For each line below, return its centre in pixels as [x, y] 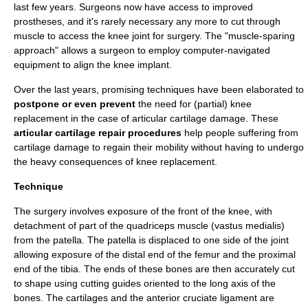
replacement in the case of [73, 118]
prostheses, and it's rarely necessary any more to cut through [147, 21]
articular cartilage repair [69, 133]
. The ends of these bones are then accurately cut [187, 269]
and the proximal [258, 254]
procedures [153, 133]
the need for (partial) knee [194, 104]
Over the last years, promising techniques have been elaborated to [159, 89]
